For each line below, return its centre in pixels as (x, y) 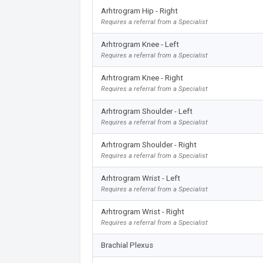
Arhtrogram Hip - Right (139, 11)
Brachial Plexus (127, 245)
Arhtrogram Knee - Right (142, 77)
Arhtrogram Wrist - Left (140, 178)
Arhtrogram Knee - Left (140, 44)
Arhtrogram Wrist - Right (142, 211)
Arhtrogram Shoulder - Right (149, 144)
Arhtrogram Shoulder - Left (146, 111)
